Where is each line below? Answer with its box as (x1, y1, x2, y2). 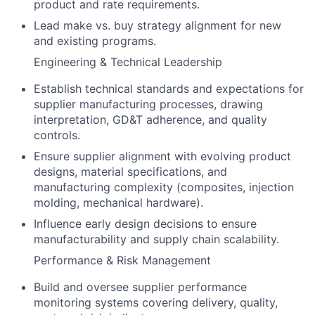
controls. (34, 128, 80, 143)
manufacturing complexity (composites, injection (34, 180, 294, 195)
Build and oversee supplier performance (34, 280, 247, 295)
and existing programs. (34, 34, 156, 49)
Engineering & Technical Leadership (34, 55, 222, 70)
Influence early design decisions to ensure (34, 217, 257, 231)
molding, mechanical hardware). (34, 195, 203, 210)
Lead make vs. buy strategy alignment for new (34, 18, 281, 33)
